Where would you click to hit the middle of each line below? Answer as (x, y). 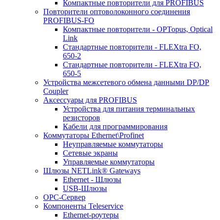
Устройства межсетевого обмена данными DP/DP (126, 82)
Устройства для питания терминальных (129, 109)
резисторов (82, 118)
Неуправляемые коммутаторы (113, 144)
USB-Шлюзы (85, 188)
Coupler (56, 91)
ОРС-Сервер (64, 197)
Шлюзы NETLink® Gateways (92, 171)
